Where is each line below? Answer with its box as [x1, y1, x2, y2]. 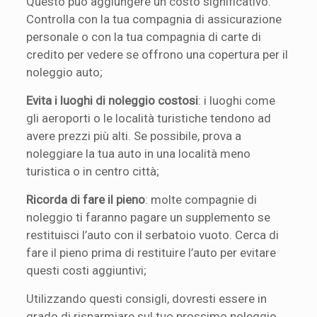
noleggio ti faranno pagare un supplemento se [26, 209, 271, 224]
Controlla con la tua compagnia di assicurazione [26, 11, 282, 26]
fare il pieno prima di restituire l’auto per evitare [26, 245, 277, 260]
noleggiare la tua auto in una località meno [26, 146, 251, 161]
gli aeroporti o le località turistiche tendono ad [26, 110, 272, 125]
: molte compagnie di [145, 192, 258, 207]
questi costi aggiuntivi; [26, 263, 147, 277]
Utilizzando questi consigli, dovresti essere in [26, 291, 267, 306]
